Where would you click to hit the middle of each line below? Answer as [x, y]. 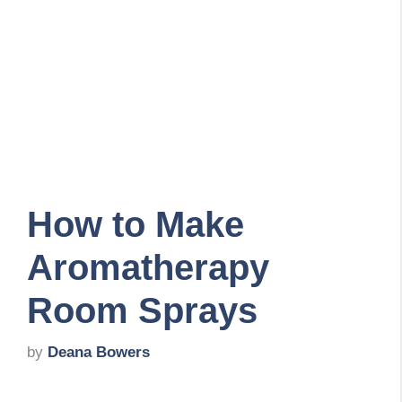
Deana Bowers [99, 353]
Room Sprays [142, 310]
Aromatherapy [148, 267]
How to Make [135, 224]
